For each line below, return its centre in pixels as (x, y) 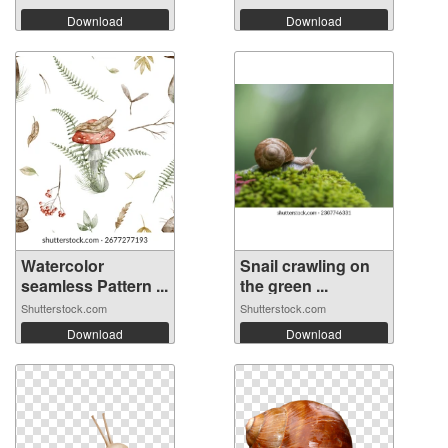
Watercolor (62, 265)
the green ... (284, 285)
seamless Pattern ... (94, 285)
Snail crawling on (305, 265)
